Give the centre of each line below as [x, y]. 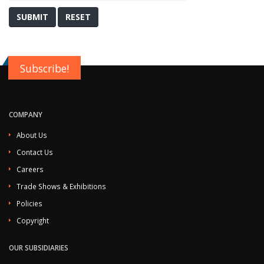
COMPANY [26, 114]
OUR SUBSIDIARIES [39, 247]
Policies [29, 203]
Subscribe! [44, 68]
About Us [32, 135]
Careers [30, 169]
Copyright [33, 220]
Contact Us [35, 152]
